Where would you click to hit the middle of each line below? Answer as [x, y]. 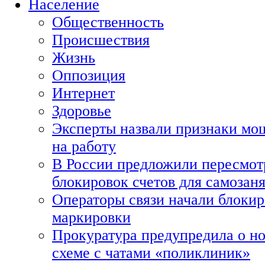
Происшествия [101, 40]
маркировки [91, 217]
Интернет [83, 93]
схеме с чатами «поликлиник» [151, 253]
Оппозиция [89, 75]
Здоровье [82, 111]
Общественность [108, 22]
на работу [84, 146]
